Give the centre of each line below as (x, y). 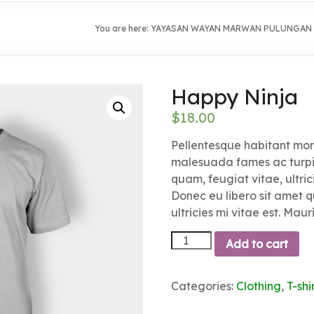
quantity (189, 265)
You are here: (123, 28)
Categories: (203, 286)
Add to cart (257, 244)
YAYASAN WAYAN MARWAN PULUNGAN (231, 28)
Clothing (258, 286)
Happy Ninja (234, 96)
